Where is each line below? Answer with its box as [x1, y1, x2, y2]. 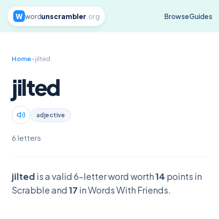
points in [165, 171, 202, 182]
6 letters [12, 133, 41, 142]
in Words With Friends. [78, 184, 171, 196]
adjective [36, 111, 65, 119]
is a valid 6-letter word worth [35, 171, 155, 182]
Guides [189, 12, 212, 21]
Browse [164, 12, 189, 21]
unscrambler [41, 12, 86, 21]
